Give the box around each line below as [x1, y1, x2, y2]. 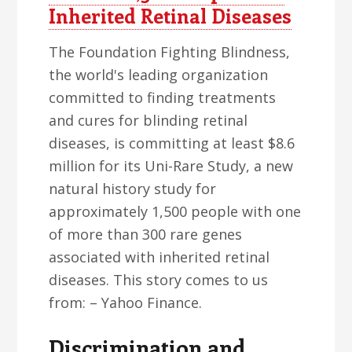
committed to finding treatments [49, 88, 277, 107]
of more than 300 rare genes [49, 225, 243, 244]
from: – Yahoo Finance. [49, 293, 203, 312]
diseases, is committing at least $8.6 [49, 134, 295, 152]
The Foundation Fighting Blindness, [49, 42, 291, 61]
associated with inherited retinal [49, 247, 270, 266]
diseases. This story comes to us [49, 270, 269, 289]
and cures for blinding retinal [49, 111, 248, 130]
